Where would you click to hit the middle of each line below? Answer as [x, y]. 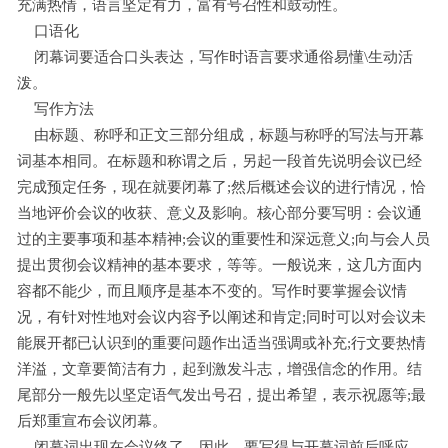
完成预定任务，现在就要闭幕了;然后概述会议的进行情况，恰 [222, 187]
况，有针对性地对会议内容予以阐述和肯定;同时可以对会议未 [222, 317]
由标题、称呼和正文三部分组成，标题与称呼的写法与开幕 [228, 135]
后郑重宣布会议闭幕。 [92, 421]
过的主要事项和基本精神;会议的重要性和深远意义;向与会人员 [224, 239]
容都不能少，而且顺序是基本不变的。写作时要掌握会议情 [212, 291]
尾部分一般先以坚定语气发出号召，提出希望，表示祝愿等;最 [222, 395]
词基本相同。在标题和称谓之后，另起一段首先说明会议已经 [220, 161]
